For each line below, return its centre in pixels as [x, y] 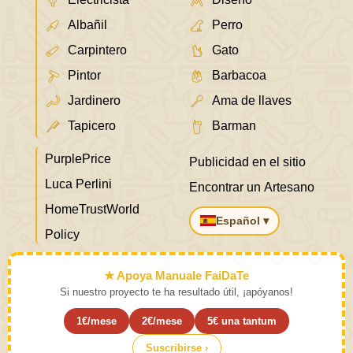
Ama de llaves [251, 100]
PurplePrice [78, 158]
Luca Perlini [78, 184]
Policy [62, 234]
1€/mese [97, 321]
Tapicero [91, 125]
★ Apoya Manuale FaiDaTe [176, 275]
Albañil [87, 24]
